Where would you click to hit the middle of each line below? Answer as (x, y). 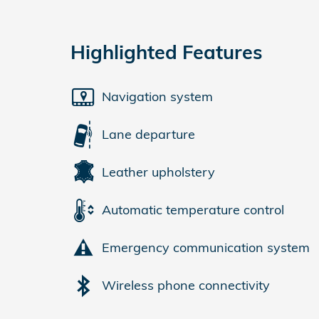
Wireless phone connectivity (186, 285)
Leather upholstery (158, 172)
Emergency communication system (206, 247)
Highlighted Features (167, 52)
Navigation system (157, 96)
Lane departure (148, 134)
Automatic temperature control (193, 210)
